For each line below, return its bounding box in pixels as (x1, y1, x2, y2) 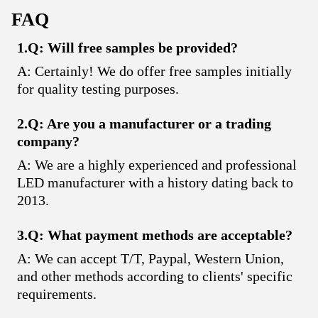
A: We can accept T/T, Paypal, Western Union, (17, 250, 284, 266)
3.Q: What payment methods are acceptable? (17, 226, 292, 243)
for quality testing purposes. (17, 80, 179, 97)
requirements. (17, 285, 97, 302)
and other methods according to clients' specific (17, 268, 292, 284)
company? (17, 133, 79, 149)
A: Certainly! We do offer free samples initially (17, 62, 292, 79)
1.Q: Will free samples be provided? (17, 39, 238, 55)
